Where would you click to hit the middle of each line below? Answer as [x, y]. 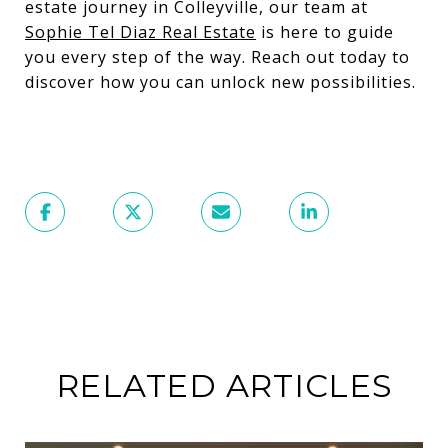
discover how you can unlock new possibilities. [220, 81]
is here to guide [325, 31]
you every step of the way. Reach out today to [217, 56]
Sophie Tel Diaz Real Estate [140, 31]
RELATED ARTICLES [224, 385]
